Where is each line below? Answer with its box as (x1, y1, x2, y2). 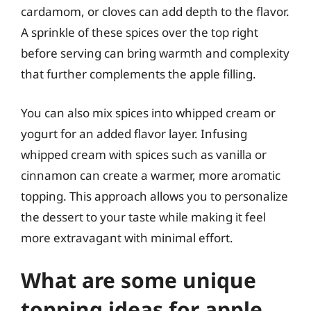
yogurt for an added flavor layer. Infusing (21, 125, 247, 142)
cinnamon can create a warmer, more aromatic (21, 167, 280, 183)
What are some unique (21, 266, 256, 294)
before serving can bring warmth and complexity (21, 45, 289, 61)
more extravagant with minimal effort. (21, 229, 233, 246)
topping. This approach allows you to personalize (21, 187, 288, 204)
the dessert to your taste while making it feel (21, 208, 266, 225)
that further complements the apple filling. (21, 66, 256, 82)
